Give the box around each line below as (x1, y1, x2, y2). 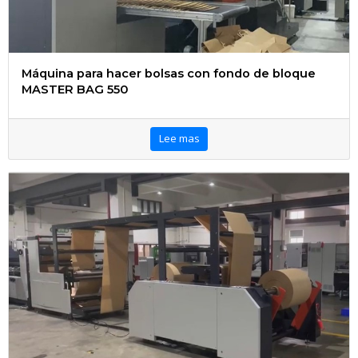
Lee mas (158, 131, 200, 146)
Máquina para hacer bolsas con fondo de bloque (22, 66, 316, 81)
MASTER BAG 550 (22, 82, 129, 97)
